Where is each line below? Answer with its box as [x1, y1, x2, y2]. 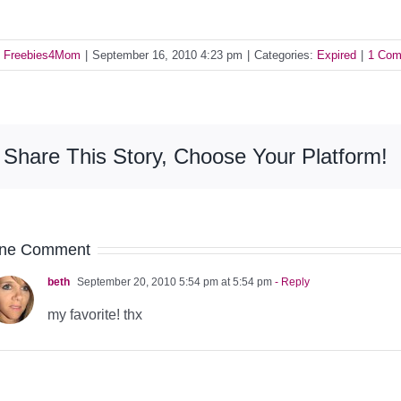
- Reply [272, 275, 310, 288]
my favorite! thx [47, 306, 142, 322]
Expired [317, 47, 356, 62]
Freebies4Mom [4, 47, 81, 62]
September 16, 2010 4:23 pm [92, 47, 243, 62]
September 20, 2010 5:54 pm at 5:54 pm [74, 275, 272, 288]
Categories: [254, 47, 317, 62]
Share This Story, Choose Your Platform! [4, 143, 388, 168]
